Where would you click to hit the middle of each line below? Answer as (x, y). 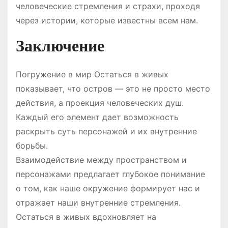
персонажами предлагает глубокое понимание (110, 174)
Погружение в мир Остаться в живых (92, 75)
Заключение (60, 46)
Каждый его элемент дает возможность (97, 117)
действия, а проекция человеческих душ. (100, 103)
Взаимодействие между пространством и (101, 160)
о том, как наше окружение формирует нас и (108, 189)
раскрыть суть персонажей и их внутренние (106, 132)
